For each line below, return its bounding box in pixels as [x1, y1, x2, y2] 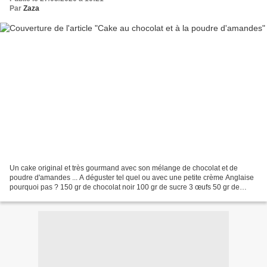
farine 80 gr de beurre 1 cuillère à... [10, 192, 123, 201]
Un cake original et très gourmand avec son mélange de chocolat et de [10, 163, 238, 172]
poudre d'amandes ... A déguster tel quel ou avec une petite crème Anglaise [10, 173, 254, 182]
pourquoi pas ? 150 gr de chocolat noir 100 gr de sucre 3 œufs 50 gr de [10, 182, 240, 191]
